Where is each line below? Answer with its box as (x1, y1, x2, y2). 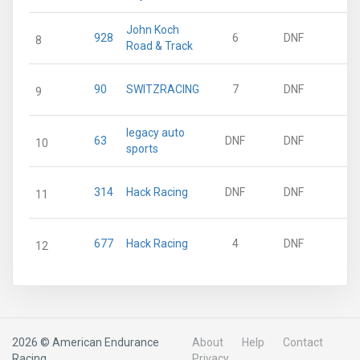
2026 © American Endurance (12, 336, 159, 349)
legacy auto (126, 126, 185, 139)
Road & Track (126, 39, 193, 52)
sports (126, 142, 158, 155)
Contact (283, 336, 323, 349)
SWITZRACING (126, 83, 199, 96)
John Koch (126, 23, 179, 36)
